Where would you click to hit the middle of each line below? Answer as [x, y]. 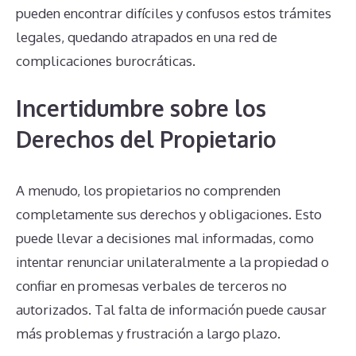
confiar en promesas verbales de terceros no [151, 286]
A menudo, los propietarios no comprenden [148, 191]
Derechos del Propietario [146, 139]
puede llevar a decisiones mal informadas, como [165, 238]
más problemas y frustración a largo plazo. [148, 334]
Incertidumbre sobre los [141, 108]
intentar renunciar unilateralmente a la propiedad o [172, 262]
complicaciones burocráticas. [106, 60]
